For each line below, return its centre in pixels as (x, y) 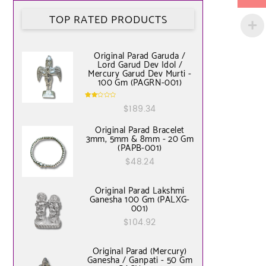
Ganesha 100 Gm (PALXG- (140, 200)
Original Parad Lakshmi (140, 191)
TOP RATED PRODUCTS (108, 20)
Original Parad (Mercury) (140, 252)
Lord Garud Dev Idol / (140, 65)
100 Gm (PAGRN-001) (140, 83)
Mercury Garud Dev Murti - (140, 74)
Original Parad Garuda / (140, 56)
